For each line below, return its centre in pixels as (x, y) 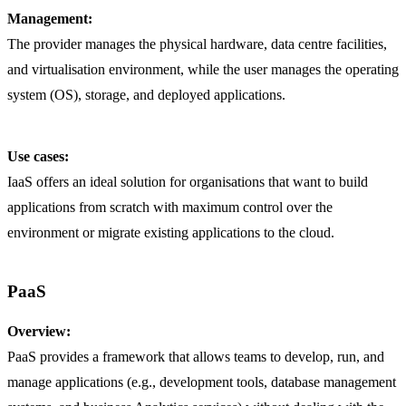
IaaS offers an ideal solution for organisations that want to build (188, 181)
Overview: (39, 331)
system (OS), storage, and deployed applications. (146, 94)
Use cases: (38, 156)
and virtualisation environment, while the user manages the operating (203, 69)
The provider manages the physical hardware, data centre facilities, (197, 43)
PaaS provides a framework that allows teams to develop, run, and (196, 356)
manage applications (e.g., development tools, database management (202, 382)
